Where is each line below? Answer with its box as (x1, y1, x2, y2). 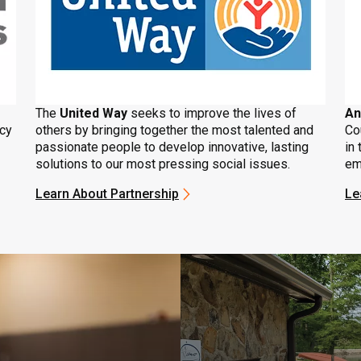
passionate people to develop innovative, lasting (35, 139, 309, 155)
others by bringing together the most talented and (35, 122, 313, 138)
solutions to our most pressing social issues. (35, 156, 290, 172)
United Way (60, 106, 131, 121)
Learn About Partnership (35, 186, 179, 201)
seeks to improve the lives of (131, 106, 297, 121)
